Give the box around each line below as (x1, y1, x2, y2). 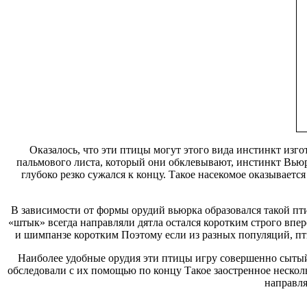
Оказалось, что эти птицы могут (29, 143, 184, 156)
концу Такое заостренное (153, 264, 271, 276)
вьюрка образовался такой (168, 204, 290, 216)
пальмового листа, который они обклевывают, (16, 156, 236, 168)
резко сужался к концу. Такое (58, 168, 198, 180)
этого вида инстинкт (183, 143, 281, 156)
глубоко (21, 168, 58, 180)
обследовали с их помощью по (7, 264, 153, 276)
